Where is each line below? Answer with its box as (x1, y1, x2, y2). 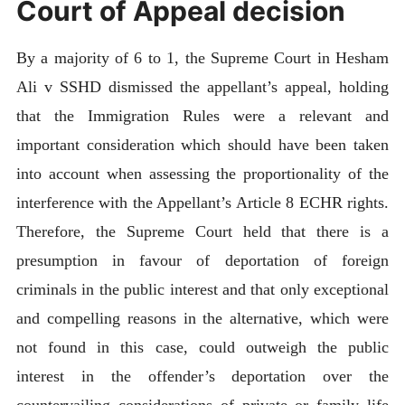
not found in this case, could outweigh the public (15, 338, 390, 357)
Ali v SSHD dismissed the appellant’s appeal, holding (15, 78, 390, 97)
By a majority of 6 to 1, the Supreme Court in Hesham (15, 49, 390, 68)
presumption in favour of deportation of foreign (15, 251, 390, 270)
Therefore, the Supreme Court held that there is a (15, 222, 390, 241)
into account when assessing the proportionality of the (15, 165, 390, 184)
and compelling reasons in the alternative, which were (15, 309, 390, 328)
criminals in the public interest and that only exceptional (15, 280, 390, 299)
